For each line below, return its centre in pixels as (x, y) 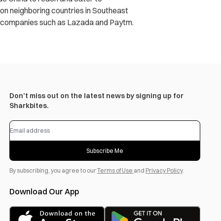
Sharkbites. (29, 106)
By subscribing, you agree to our (53, 170)
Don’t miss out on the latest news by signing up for (96, 96)
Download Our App (44, 191)
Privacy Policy (164, 170)
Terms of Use (115, 170)
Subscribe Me (105, 151)
